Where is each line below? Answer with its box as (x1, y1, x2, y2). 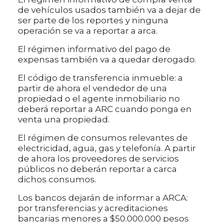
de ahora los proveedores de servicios (18, 154, 179, 164)
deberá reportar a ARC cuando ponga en (18, 104, 192, 114)
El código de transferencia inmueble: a (18, 73, 183, 83)
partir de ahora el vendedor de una (18, 83, 167, 94)
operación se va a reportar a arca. (18, 26, 158, 36)
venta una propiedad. (18, 114, 110, 125)
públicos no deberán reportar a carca (18, 164, 177, 174)
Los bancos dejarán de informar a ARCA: (18, 193, 188, 203)
